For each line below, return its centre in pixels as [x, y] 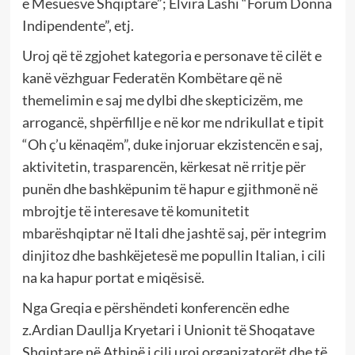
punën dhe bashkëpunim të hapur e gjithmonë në [170, 189]
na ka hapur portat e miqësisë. [113, 278]
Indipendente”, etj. [78, 26]
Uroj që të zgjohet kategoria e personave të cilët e [172, 56]
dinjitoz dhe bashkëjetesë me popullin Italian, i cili [174, 256]
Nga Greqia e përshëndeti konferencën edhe [155, 308]
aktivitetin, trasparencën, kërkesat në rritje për [164, 167]
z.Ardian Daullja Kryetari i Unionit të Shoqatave [168, 330]
